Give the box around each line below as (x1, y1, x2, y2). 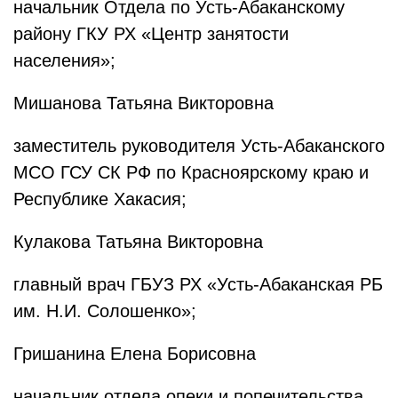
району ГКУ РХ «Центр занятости (13, 24, 289, 44)
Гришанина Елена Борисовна (13, 344, 256, 363)
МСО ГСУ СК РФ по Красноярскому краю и (13, 163, 369, 182)
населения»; (13, 51, 115, 70)
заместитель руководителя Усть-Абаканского (13, 136, 385, 155)
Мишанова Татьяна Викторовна (13, 93, 274, 113)
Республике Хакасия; (13, 189, 187, 209)
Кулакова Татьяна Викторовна (13, 232, 263, 251)
